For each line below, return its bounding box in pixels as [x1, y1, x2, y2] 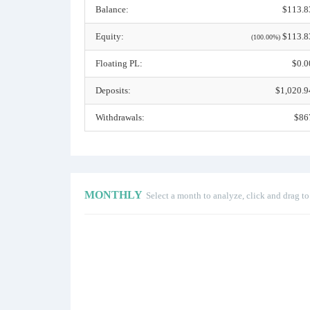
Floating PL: [95, 58, 143, 69]
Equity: [95, 31, 124, 42]
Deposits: [95, 85, 131, 95]
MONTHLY [84, 189, 143, 201]
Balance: [95, 4, 129, 15]
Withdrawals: [95, 112, 145, 122]
